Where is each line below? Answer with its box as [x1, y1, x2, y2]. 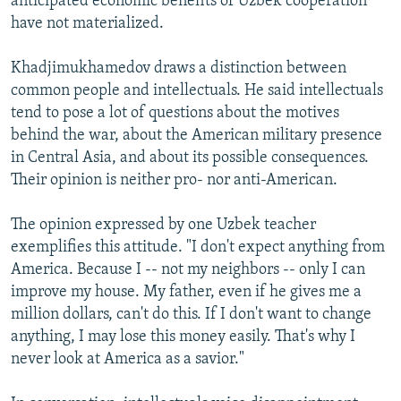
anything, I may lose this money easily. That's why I [11, 328, 355, 346]
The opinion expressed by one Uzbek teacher [11, 216, 316, 234]
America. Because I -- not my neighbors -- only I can [11, 260, 365, 278]
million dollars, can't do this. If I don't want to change [11, 305, 371, 323]
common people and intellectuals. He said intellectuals [11, 81, 383, 99]
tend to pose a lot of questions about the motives [11, 104, 339, 122]
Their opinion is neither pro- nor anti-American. [11, 171, 337, 189]
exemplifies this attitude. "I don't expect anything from [11, 238, 385, 256]
